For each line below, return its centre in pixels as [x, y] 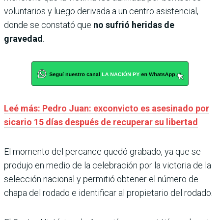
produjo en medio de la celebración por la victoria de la [108, 165]
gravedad [23, 39]
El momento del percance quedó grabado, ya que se [102, 152]
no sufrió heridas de [134, 25]
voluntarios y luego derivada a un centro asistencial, [101, 11]
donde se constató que [49, 25]
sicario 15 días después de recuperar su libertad [101, 122]
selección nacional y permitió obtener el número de [101, 179]
